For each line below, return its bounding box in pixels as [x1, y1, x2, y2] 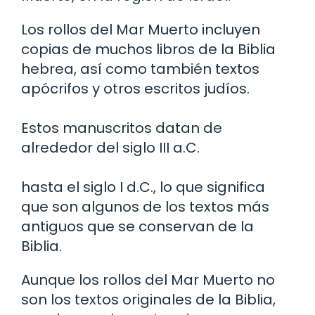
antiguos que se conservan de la [21, 216, 254, 236]
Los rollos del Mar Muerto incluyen [21, 19, 260, 39]
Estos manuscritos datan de [21, 117, 222, 138]
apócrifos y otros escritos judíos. [21, 78, 250, 98]
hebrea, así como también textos [21, 58, 259, 79]
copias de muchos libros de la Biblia [21, 39, 276, 59]
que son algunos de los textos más [21, 196, 269, 217]
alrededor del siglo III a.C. [21, 137, 200, 157]
